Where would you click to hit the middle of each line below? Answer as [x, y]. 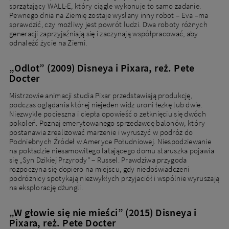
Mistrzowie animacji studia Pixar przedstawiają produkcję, [101, 96]
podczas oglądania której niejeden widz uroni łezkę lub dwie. [106, 105]
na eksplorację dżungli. [46, 188]
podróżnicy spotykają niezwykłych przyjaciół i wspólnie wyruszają [114, 178]
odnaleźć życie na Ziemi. [48, 43]
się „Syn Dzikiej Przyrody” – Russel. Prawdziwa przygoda [98, 160]
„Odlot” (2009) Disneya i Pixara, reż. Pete [102, 68]
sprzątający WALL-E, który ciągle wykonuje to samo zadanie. [105, 6]
